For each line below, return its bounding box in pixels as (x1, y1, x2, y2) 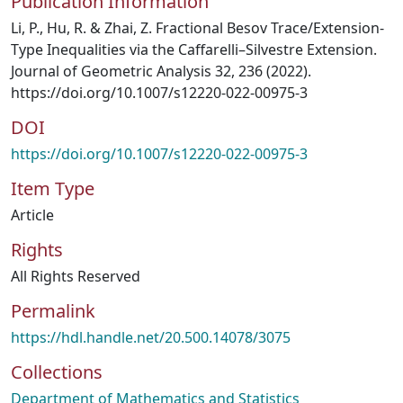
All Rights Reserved (11, 266, 140, 286)
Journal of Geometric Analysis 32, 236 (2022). (11, 61, 311, 81)
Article (11, 205, 54, 225)
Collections (11, 360, 103, 384)
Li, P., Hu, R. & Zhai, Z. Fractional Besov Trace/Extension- (11, 18, 384, 38)
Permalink (11, 299, 95, 323)
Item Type (11, 176, 94, 201)
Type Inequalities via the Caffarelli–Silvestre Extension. (11, 40, 377, 59)
